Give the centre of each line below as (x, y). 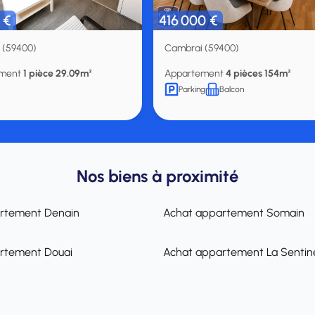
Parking (192, 89)
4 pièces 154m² (258, 73)
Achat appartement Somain (234, 213)
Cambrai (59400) (202, 48)
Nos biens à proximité (157, 176)
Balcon (232, 89)
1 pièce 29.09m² (58, 73)
